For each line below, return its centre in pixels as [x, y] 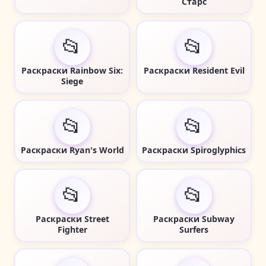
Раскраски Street [72, 218]
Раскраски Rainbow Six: [72, 70]
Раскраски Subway [194, 218]
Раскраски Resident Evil [194, 70]
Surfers [194, 229]
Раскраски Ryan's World [72, 150]
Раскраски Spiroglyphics [194, 150]
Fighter [72, 229]
